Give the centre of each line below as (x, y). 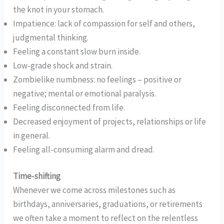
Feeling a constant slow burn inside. (77, 51)
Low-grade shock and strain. (63, 65)
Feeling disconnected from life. (69, 107)
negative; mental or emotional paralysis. (85, 93)
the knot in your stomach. (59, 9)
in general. (32, 135)
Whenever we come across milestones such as (94, 190)
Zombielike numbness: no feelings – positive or (97, 79)
